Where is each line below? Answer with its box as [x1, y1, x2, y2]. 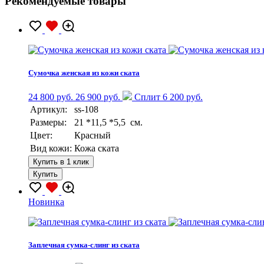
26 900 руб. [75, 91, 120, 102]
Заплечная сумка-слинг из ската [28, 240, 140, 250]
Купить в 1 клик [33, 157, 89, 166]
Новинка [28, 196, 64, 207]
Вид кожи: [30, 143, 72, 153]
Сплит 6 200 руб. [132, 91, 203, 102]
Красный [74, 130, 111, 140]
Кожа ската [74, 143, 119, 153]
